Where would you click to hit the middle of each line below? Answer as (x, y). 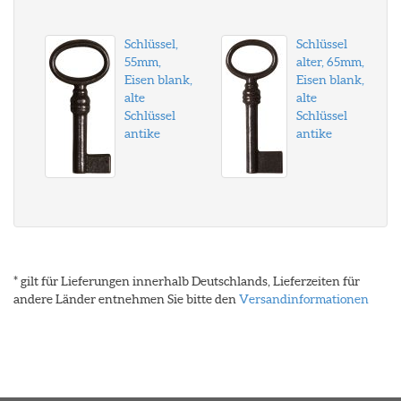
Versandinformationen (304, 299)
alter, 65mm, (330, 62)
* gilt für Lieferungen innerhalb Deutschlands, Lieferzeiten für (187, 281)
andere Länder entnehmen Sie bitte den (126, 299)
